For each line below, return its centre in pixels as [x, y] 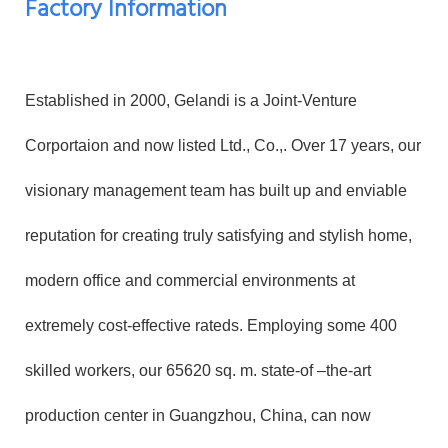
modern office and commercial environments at [190, 280]
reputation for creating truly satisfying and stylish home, [218, 235]
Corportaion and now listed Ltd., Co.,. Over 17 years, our [223, 145]
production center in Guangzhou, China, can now [198, 415]
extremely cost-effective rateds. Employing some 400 [211, 325]
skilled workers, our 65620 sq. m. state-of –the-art [198, 370]
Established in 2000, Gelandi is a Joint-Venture [191, 100]
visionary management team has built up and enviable [216, 190]
